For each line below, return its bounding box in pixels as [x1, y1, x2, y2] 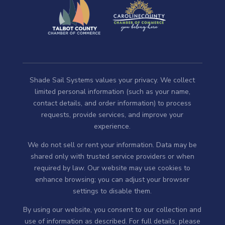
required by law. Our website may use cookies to [34, 163, 191, 173]
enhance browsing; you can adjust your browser [35, 175, 190, 185]
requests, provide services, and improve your [41, 110, 184, 120]
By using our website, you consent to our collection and [23, 205, 202, 215]
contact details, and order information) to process [33, 98, 192, 108]
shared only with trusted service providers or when [30, 152, 194, 162]
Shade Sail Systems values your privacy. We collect [30, 75, 195, 85]
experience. [94, 122, 131, 132]
